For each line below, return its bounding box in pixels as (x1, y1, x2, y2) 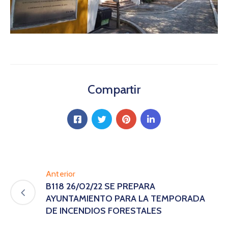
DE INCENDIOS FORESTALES (46, 205, 162, 217)
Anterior (46, 169, 76, 179)
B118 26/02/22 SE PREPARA (46, 181, 155, 192)
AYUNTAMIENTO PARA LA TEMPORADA (46, 193, 205, 205)
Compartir (88, 82, 140, 97)
